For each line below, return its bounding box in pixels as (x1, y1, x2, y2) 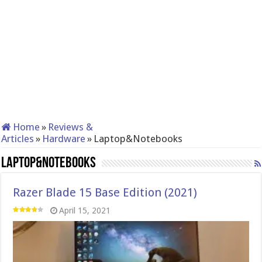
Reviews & (48, 121, 94, 133)
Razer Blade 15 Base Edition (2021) (13, 185, 198, 199)
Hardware (42, 133, 86, 144)
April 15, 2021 (59, 206, 111, 215)
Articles (1, 133, 35, 144)
